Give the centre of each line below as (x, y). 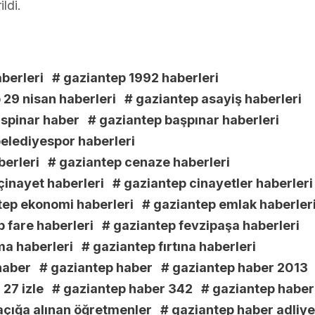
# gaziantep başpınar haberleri (184, 120)
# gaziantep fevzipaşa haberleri (201, 226)
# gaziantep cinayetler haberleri (213, 184)
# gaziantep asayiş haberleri (213, 99)
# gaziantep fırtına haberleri (169, 247)
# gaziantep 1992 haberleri (135, 78)
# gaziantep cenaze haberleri (139, 162)
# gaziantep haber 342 (122, 289)
